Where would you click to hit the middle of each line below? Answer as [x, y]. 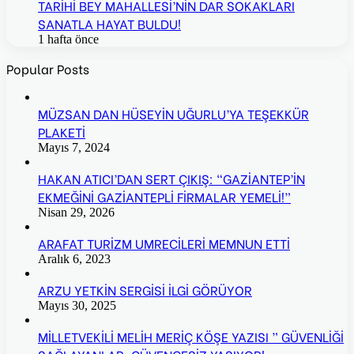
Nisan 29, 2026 [76, 213]
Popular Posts [48, 69]
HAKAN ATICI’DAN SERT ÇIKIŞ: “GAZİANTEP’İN [171, 179]
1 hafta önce [68, 40]
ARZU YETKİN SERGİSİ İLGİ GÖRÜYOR [145, 290]
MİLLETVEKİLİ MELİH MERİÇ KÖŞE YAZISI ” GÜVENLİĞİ [191, 337]
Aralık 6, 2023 [74, 259]
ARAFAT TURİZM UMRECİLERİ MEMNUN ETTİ [164, 243]
